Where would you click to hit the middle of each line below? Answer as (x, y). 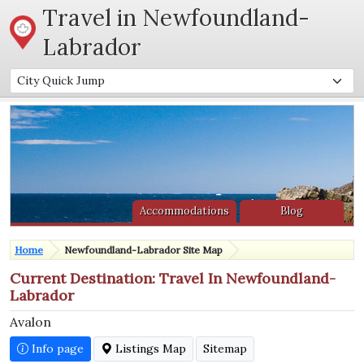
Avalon (30, 322)
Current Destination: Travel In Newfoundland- (173, 278)
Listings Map (149, 349)
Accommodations (184, 211)
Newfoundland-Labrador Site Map (143, 250)
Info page (56, 349)
